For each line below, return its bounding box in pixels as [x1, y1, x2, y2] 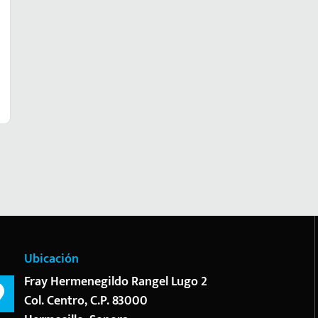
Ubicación [24, 248, 79, 270]
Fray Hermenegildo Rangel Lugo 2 [24, 271, 207, 292]
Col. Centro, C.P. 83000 [24, 290, 148, 312]
